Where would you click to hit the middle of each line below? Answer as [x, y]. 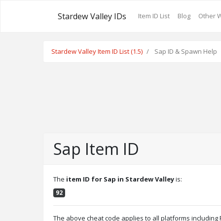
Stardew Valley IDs [92, 16]
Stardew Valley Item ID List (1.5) [97, 51]
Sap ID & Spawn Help [185, 51]
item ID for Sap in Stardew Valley [120, 179]
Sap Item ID [96, 148]
